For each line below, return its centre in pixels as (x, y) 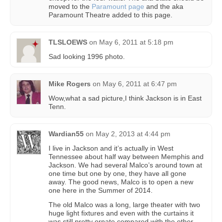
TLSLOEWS (68, 42)
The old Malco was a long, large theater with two (124, 204)
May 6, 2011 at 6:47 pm (140, 83)
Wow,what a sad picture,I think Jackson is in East (125, 98)
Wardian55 (66, 134)
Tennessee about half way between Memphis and (126, 156)
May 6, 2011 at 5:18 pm (136, 42)
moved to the (70, 6)
